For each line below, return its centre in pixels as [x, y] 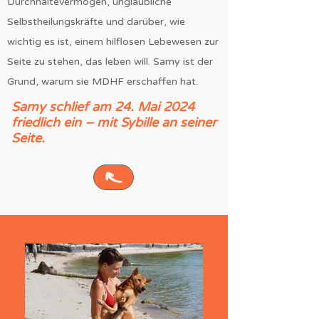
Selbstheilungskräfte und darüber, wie [96, 22]
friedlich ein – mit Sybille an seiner [114, 122]
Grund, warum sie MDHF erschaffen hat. [103, 82]
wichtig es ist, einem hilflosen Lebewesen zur [113, 42]
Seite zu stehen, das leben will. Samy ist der [110, 62]
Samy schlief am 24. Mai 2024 [103, 107]
